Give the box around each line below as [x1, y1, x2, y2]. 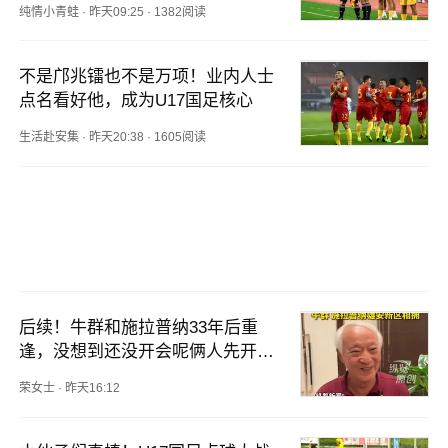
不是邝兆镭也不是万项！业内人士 [19, 67, 275, 87]
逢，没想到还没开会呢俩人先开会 [19, 342, 275, 362]
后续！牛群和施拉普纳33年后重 [19, 318, 259, 338]
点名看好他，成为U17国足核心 [19, 91, 254, 111]
